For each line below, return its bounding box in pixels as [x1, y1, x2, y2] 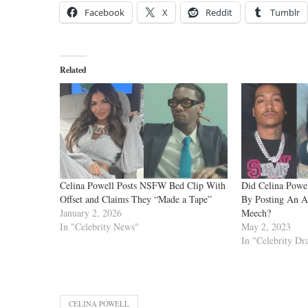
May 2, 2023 [241, 220, 291, 234]
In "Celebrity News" [60, 220, 139, 234]
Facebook [85, 6, 124, 19]
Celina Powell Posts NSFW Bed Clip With [60, 179, 225, 192]
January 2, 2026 [60, 206, 122, 220]
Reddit [206, 6, 232, 19]
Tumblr [270, 6, 300, 19]
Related [60, 64, 87, 76]
